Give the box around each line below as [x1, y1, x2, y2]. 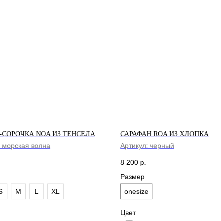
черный [150, 142, 174, 149]
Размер [120, 172, 145, 181]
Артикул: [120, 142, 150, 149]
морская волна [2, 142, 50, 149]
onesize [124, 187, 148, 195]
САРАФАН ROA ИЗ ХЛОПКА [120, 130, 209, 138]
